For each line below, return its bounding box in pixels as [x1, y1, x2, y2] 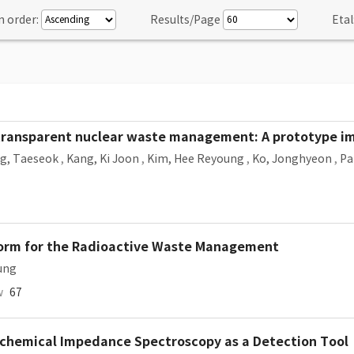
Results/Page [150, 13, 220, 27]
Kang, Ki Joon [66, 152, 139, 166]
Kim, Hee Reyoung [147, 152, 244, 166]
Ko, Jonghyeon [252, 152, 332, 166]
